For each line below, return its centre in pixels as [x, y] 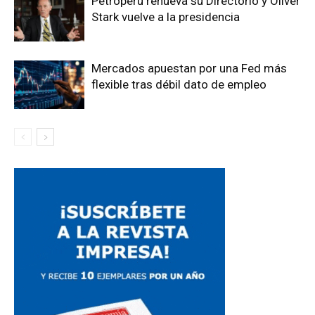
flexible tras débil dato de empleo [179, 85]
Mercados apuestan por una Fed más [189, 69]
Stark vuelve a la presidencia [166, 17]
